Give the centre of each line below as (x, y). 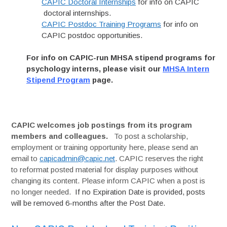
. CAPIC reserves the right (159, 158)
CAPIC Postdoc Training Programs (102, 24)
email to (26, 158)
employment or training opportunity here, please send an (105, 147)
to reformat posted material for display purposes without (105, 169)
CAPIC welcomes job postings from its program (102, 125)
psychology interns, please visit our (95, 69)
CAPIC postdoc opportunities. (92, 35)
